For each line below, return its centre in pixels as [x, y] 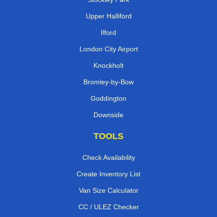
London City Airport [108, 49]
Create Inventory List [108, 174]
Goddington [108, 98]
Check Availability [108, 157]
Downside [108, 115]
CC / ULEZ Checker [108, 207]
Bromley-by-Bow [108, 82]
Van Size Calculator [108, 190]
